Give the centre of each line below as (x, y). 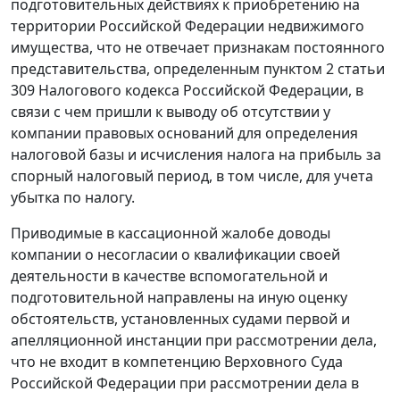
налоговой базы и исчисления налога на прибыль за (196, 155)
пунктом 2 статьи (324, 69)
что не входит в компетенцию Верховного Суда (177, 362)
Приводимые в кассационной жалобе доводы (171, 233)
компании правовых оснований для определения (184, 133)
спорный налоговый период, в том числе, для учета (192, 176)
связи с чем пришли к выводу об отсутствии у (171, 112)
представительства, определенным (137, 69)
